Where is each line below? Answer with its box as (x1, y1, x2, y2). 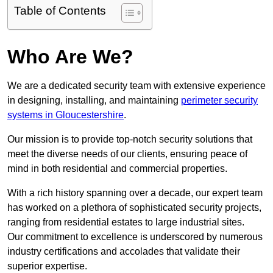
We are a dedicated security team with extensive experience (7, 80, 266, 91)
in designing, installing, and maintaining (7, 95, 181, 106)
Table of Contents (14, 4, 106, 18)
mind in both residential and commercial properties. (7, 163, 227, 174)
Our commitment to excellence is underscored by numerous (7, 232, 263, 243)
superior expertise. (7, 261, 87, 272)
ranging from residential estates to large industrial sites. (7, 217, 244, 228)
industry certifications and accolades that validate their (7, 246, 240, 257)
